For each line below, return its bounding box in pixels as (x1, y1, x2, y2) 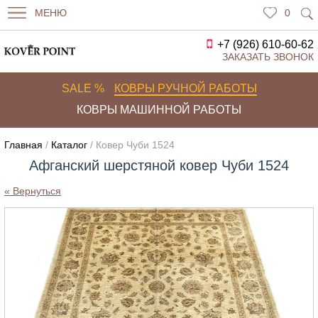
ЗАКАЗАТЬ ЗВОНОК (222, 51, 314, 62)
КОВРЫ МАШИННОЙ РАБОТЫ (77, 104, 241, 116)
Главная (4, 139, 43, 150)
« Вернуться (4, 185, 61, 197)
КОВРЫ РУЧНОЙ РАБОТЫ (114, 82, 257, 94)
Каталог (50, 139, 87, 150)
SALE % (61, 82, 104, 94)
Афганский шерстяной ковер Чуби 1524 (29, 158, 289, 173)
